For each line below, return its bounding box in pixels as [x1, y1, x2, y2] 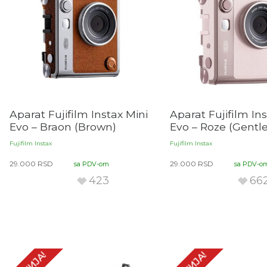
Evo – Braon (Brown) [9, 120, 116, 133]
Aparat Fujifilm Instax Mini [9, 108, 148, 121]
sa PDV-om [73, 160, 109, 169]
